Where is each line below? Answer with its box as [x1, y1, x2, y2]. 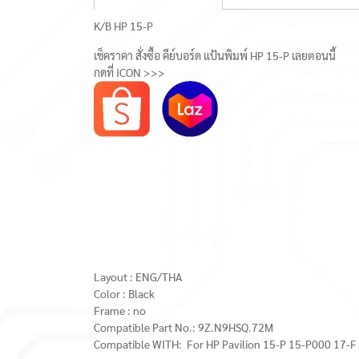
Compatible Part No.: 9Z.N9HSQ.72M [94, 320, 276, 334]
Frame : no [94, 303, 146, 317]
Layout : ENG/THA [94, 269, 182, 284]
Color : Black [94, 286, 155, 301]
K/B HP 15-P [94, 18, 153, 33]
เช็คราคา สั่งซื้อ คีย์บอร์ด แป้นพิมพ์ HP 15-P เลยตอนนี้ [94, 48, 336, 63]
